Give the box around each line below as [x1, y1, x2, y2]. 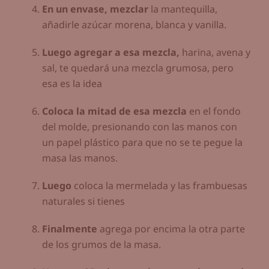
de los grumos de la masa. [42, 237, 161, 251]
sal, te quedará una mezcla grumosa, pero [42, 61, 234, 74]
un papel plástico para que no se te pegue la [42, 135, 243, 149]
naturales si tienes [42, 194, 125, 208]
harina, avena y [180, 45, 250, 59]
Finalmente [42, 222, 97, 235]
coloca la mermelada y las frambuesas [71, 178, 247, 192]
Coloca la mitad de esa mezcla [42, 104, 187, 118]
